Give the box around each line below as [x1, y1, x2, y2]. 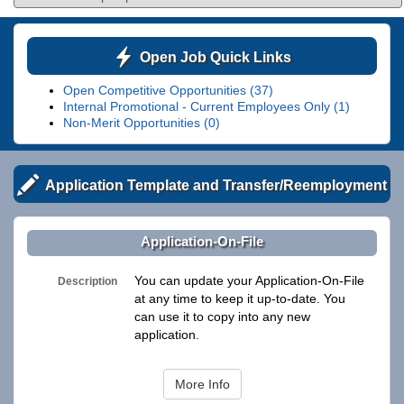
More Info [174, 377, 230, 392]
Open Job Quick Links [140, 48, 292, 65]
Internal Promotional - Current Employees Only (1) [63, 98, 350, 114]
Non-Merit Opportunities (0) [63, 115, 220, 130]
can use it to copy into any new [134, 309, 310, 325]
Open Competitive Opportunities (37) [63, 82, 273, 97]
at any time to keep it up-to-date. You [134, 291, 345, 307]
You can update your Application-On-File [134, 273, 364, 289]
